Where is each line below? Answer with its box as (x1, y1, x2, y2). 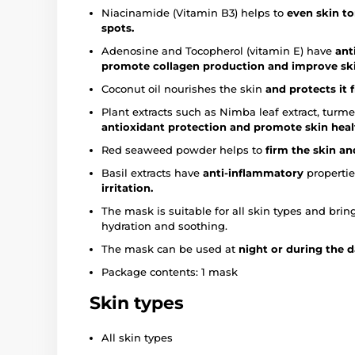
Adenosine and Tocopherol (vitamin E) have (101, 44, 335, 57)
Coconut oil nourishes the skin (101, 82, 265, 95)
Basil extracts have (101, 166, 203, 179)
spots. (101, 21, 134, 34)
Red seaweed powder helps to (101, 143, 265, 156)
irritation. (101, 181, 153, 194)
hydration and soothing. (101, 219, 227, 232)
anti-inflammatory (203, 166, 303, 179)
